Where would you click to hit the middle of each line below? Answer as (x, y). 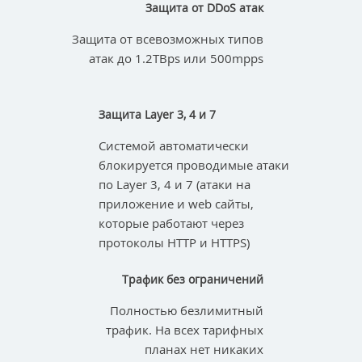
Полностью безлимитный (186, 310)
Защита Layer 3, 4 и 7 (158, 115)
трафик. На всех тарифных (184, 329)
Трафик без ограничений (192, 279)
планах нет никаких (204, 349)
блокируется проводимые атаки (194, 165)
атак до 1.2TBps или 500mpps (176, 58)
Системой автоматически (174, 146)
